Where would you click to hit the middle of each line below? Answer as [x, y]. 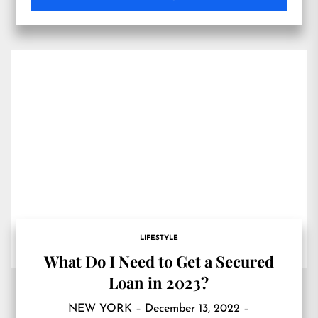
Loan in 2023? [159, 283]
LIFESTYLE [159, 238]
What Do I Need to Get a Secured [159, 261]
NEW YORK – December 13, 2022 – [102, 309]
